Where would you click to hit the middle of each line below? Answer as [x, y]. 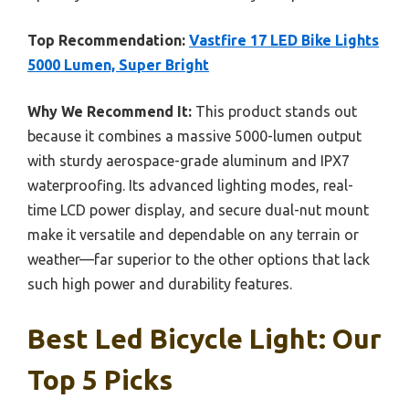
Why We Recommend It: [110, 111]
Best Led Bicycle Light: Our [204, 338]
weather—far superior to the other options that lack [199, 259]
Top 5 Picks [100, 379]
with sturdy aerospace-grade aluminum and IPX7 [189, 160]
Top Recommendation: [106, 40]
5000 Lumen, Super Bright [118, 64]
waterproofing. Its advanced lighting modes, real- [190, 185]
